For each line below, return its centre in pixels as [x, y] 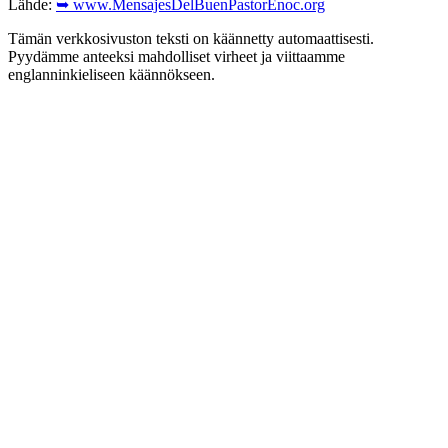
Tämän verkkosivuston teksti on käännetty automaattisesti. [191, 38]
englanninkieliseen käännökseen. [111, 74]
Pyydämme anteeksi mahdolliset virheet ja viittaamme [176, 56]
